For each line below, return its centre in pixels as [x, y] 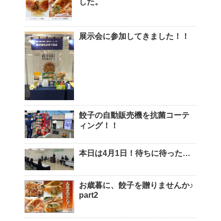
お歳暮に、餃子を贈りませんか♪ [136, 185]
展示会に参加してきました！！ [134, 37]
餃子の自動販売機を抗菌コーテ [134, 115]
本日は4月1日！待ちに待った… [135, 153]
